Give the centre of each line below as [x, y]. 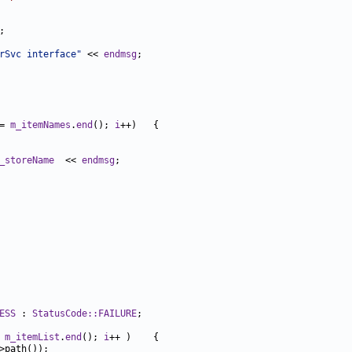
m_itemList [32, 337]
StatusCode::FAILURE [84, 314]
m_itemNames [40, 125]
